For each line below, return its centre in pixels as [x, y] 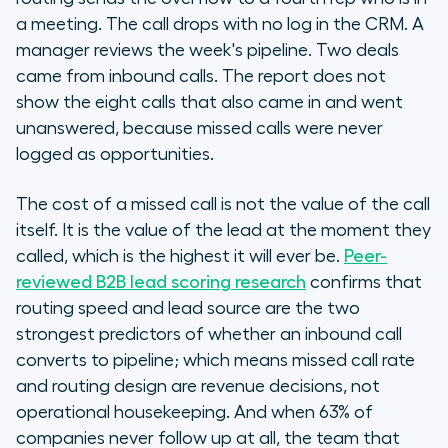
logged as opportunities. [115, 154]
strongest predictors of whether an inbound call [209, 334]
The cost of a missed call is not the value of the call [223, 204]
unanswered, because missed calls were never [199, 128]
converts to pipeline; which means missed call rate [215, 360]
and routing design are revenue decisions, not [198, 386]
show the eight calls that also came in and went [209, 102]
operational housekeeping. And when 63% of [194, 412]
